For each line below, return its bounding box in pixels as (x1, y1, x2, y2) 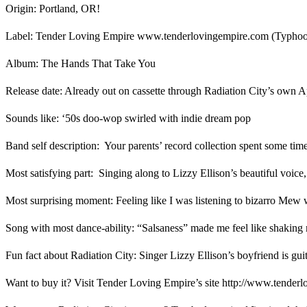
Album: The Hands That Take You (5, 57, 156, 69)
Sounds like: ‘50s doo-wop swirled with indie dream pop (5, 112, 251, 124)
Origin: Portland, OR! (5, 2, 100, 14)
